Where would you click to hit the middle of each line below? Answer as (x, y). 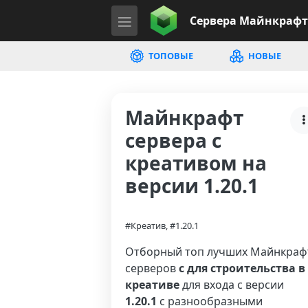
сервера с (173, 140)
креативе (152, 285)
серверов (152, 268)
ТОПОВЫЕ (169, 56)
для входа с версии (232, 285)
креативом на (196, 163)
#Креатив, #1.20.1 (162, 225)
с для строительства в (242, 268)
